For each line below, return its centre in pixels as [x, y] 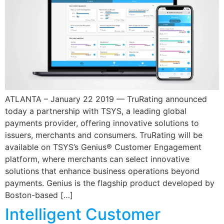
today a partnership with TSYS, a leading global [96, 111]
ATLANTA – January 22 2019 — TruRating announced [106, 99]
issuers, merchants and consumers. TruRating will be [104, 135]
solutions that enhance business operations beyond [102, 171]
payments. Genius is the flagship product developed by [110, 183]
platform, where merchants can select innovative [97, 159]
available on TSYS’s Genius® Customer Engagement [103, 147]
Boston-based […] [39, 195]
